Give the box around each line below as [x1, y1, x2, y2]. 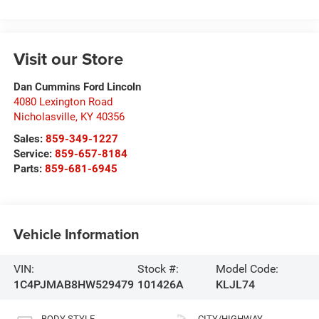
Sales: [13, 132, 46, 146]
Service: [13, 147, 55, 161]
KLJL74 [215, 278, 255, 292]
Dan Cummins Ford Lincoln [13, 80, 141, 94]
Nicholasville [13, 110, 75, 124]
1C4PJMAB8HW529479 [13, 278, 134, 292]
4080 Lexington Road [13, 95, 113, 109]
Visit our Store [13, 46, 123, 72]
